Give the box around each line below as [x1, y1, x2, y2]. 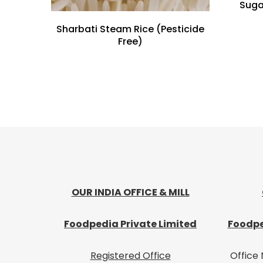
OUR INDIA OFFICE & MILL [71, 185, 190, 199]
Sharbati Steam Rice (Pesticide [56, 22, 204, 36]
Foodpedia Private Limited [64, 217, 197, 231]
